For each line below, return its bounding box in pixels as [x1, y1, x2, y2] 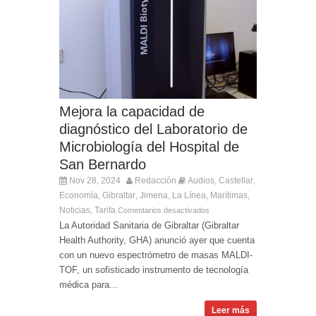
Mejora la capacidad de [59, 103, 205, 119]
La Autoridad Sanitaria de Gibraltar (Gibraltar [59, 219, 239, 231]
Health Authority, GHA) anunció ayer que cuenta [59, 234, 255, 245]
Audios [188, 175, 214, 186]
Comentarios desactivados [118, 205, 209, 214]
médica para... [59, 279, 118, 290]
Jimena [140, 190, 168, 200]
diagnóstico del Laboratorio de [59, 121, 248, 137]
